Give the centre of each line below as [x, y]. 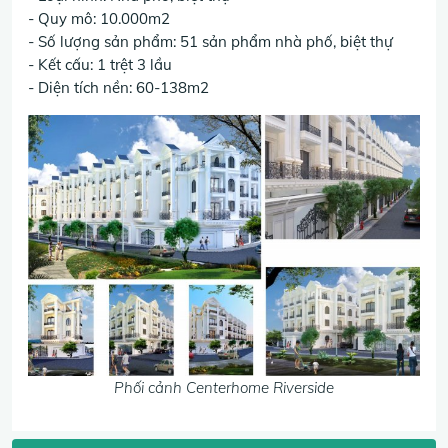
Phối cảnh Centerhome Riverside [224, 387]
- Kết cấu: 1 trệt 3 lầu [100, 64]
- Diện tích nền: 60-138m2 [118, 87]
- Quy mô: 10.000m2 [99, 18]
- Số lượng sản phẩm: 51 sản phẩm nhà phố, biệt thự [210, 41]
